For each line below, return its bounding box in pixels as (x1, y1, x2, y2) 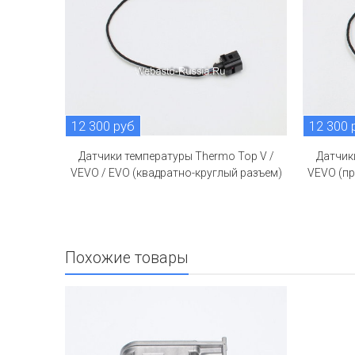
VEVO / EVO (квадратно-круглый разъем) (70, 166, 282, 180)
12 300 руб (71, 118, 135, 135)
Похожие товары (65, 249, 189, 268)
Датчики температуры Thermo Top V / (78, 150, 274, 163)
